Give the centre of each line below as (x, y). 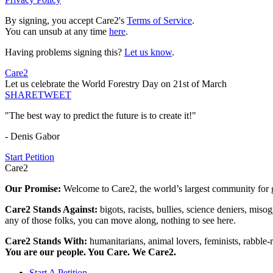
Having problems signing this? (65, 52)
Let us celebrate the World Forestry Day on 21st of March (116, 84)
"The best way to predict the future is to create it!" (101, 116)
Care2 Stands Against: (52, 210)
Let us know (148, 52)
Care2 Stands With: (47, 241)
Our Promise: (34, 189)
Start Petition (30, 157)
